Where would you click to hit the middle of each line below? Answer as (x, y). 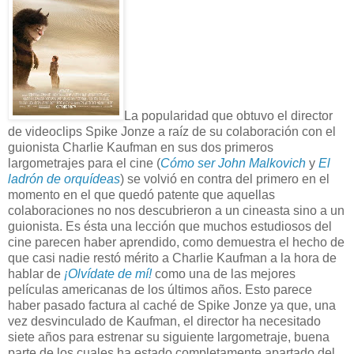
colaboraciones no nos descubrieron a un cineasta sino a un (176, 210)
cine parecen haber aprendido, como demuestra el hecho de (176, 242)
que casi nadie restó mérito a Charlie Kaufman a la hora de (172, 258)
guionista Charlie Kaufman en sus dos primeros (141, 147)
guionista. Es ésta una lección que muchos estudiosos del (170, 226)
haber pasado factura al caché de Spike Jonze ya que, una (172, 305)
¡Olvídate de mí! (108, 273)
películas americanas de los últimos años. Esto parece (160, 289)
